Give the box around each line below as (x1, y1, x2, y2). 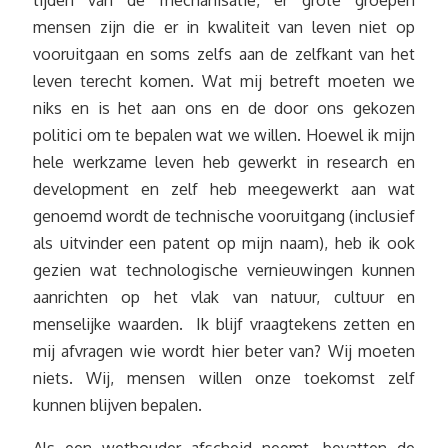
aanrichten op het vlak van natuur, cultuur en (33, 287, 415, 308)
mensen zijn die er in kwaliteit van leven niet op (33, 17, 415, 38)
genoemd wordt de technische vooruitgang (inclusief (33, 206, 415, 227)
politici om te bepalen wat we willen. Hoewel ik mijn (33, 125, 415, 146)
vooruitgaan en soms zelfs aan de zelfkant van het (33, 44, 415, 65)
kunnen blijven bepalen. (33, 395, 206, 416)
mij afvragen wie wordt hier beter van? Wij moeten (33, 341, 415, 362)
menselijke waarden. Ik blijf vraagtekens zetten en (33, 314, 415, 335)
